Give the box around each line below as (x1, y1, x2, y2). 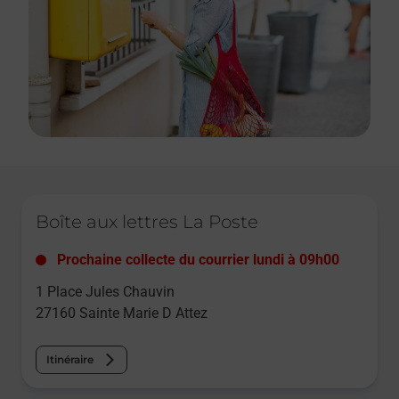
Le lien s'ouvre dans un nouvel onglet (20, 194, 221, 208)
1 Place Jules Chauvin (36, 283, 175, 301)
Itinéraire (46, 353, 94, 367)
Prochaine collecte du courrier (57, 251, 253, 269)
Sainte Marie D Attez (79, 305, 208, 322)
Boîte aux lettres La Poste (36, 211, 258, 233)
